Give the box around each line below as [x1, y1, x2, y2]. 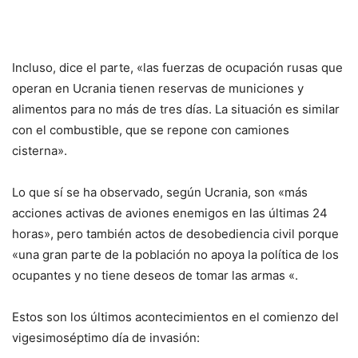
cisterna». [12, 143, 67, 159]
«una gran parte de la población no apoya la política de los [12, 247, 339, 263]
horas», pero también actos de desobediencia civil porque [12, 226, 339, 242]
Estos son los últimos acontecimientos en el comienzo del [12, 309, 339, 325]
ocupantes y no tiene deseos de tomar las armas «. [12, 268, 298, 284]
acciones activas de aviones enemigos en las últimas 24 [12, 205, 328, 221]
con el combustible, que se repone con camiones [12, 122, 289, 138]
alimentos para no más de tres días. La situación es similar [12, 101, 340, 117]
